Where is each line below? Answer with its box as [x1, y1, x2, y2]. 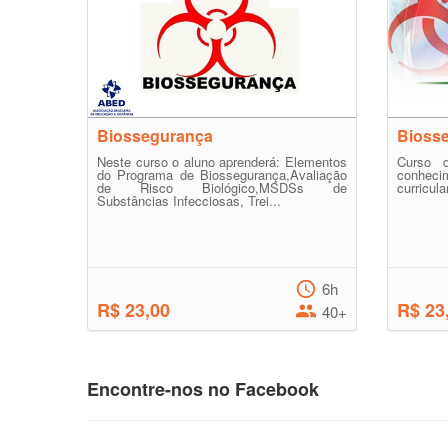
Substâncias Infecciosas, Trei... [97, 191, 281, 210]
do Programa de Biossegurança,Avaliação [97, 165, 347, 184]
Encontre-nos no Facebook [87, 376, 319, 402]
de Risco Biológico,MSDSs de [97, 178, 347, 197]
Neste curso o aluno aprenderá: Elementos [97, 152, 347, 171]
